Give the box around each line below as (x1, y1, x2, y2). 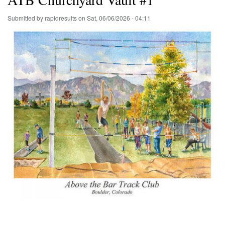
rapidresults (45, 13, 77, 22)
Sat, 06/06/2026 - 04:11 (87, 13, 151, 22)
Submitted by (8, 13, 45, 22)
